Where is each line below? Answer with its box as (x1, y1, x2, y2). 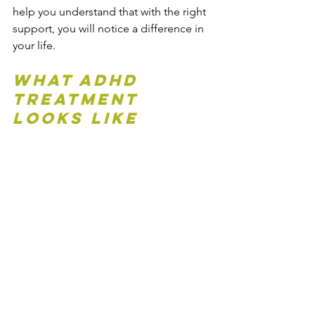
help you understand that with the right (13, 5, 209, 19)
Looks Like (13, 108, 139, 129)
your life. (13, 39, 56, 53)
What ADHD (13, 70, 145, 91)
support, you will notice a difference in (13, 22, 207, 36)
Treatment (13, 89, 146, 110)
